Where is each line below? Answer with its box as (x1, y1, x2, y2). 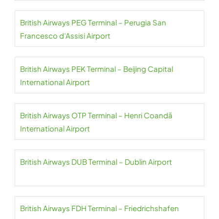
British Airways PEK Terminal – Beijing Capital (20, 64, 173, 73)
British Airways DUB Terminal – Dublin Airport (20, 157, 172, 166)
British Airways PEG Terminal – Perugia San (20, 18, 166, 27)
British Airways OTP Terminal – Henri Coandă (20, 110, 173, 120)
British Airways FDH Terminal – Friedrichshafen (20, 203, 179, 213)
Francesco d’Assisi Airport (20, 31, 110, 40)
